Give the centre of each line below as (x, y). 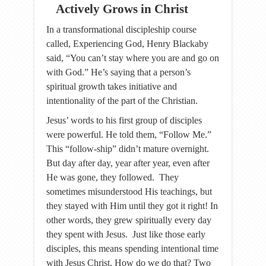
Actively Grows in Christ (122, 9)
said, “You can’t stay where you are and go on (133, 58)
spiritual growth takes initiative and (112, 86)
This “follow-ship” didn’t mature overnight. (128, 149)
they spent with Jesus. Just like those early (126, 234)
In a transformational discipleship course (121, 29)
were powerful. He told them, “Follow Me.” (129, 134)
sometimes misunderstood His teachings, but (129, 191)
